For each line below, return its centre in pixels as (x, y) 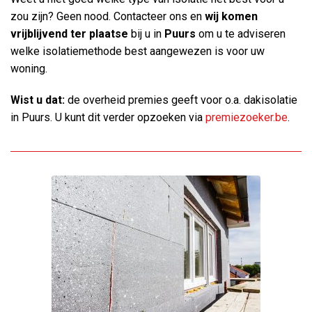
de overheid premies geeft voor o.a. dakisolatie (181, 100)
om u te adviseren (241, 33)
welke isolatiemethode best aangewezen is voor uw (138, 51)
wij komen (231, 16)
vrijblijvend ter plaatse (69, 33)
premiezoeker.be (247, 118)
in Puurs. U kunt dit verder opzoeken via (108, 118)
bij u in (146, 33)
